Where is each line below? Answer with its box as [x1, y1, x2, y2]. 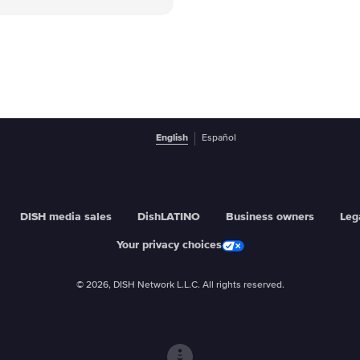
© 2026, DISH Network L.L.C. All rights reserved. [76, 280, 284, 291]
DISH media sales [20, 211, 112, 223]
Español [202, 133, 236, 144]
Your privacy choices [116, 239, 222, 252]
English [156, 133, 188, 144]
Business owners [226, 211, 314, 223]
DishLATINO [137, 211, 200, 223]
